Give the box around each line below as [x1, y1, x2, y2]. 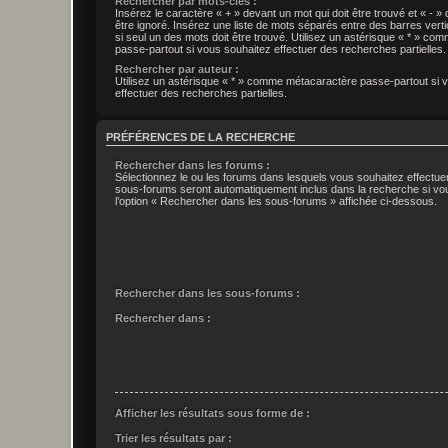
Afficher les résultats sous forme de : [114, 407, 310, 420]
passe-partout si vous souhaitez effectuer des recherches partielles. [114, 43, 446, 56]
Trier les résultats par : [114, 431, 232, 444]
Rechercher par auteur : [114, 63, 239, 76]
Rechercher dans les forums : [114, 158, 270, 171]
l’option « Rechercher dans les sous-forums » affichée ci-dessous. [114, 194, 437, 207]
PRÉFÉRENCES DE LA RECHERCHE [106, 130, 295, 143]
